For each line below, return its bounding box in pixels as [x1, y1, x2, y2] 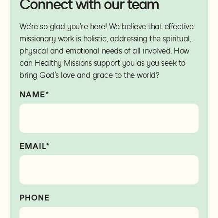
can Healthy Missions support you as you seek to [19, 58, 185, 68]
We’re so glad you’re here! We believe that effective [19, 21, 193, 31]
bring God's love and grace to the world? [19, 70, 159, 80]
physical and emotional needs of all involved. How [19, 46, 189, 55]
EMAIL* [19, 141, 50, 151]
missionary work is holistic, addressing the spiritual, [19, 34, 191, 43]
